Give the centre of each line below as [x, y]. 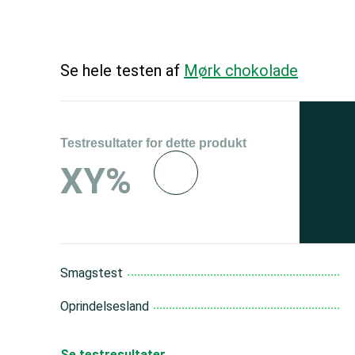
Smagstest [92, 273]
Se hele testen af [122, 71]
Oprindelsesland [105, 306]
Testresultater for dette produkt [154, 143]
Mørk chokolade [241, 71]
